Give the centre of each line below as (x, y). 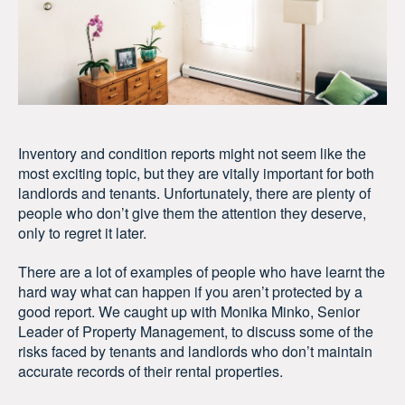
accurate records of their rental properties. (151, 371)
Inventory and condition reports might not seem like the (192, 153)
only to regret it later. (82, 232)
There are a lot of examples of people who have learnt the (202, 271)
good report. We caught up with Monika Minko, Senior (189, 311)
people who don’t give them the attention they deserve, (192, 212)
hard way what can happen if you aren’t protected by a (190, 291)
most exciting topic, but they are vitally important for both (196, 173)
